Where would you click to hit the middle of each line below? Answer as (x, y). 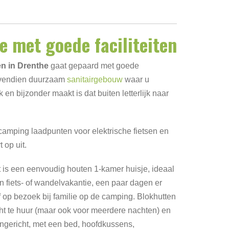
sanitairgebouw (95, 79)
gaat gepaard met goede (94, 66)
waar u (136, 79)
